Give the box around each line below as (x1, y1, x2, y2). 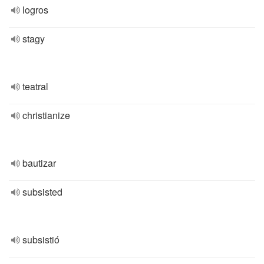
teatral (22, 80, 48, 93)
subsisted (22, 185, 62, 199)
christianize (22, 108, 70, 122)
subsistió (22, 233, 60, 246)
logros (22, 3, 48, 16)
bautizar (22, 156, 56, 170)
